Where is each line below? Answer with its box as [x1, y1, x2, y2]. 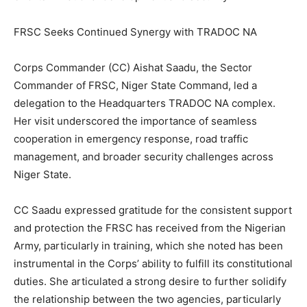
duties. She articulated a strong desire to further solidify [14, 275, 286, 288]
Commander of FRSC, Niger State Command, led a [14, 79, 257, 93]
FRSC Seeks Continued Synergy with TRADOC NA [14, 25, 257, 39]
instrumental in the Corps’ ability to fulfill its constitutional [14, 257, 293, 271]
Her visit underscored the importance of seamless [14, 114, 257, 128]
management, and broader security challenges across [14, 150, 273, 164]
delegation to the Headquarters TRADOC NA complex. [14, 97, 275, 110]
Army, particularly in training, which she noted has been [14, 239, 283, 253]
